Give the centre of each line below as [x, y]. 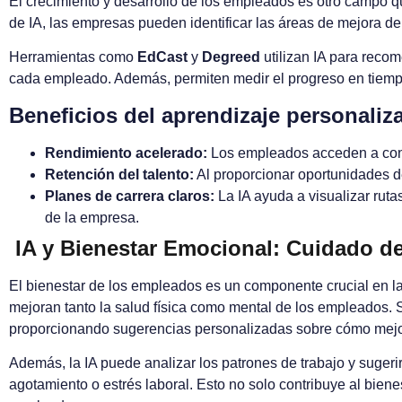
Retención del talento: [119, 174]
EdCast [162, 57]
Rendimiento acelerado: [126, 153]
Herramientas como [73, 57]
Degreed [231, 57]
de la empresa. [92, 217]
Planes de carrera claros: [130, 196]
